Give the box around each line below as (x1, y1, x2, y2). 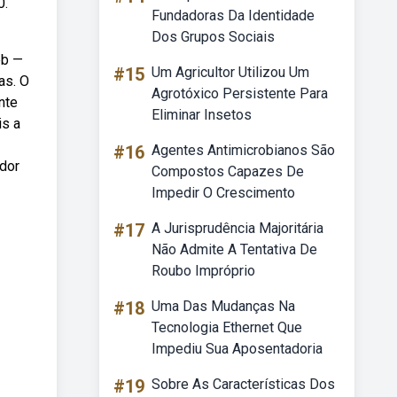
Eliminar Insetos (152, 106, 252, 123)
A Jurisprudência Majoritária (152, 220, 323, 237)
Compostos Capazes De (152, 163, 304, 180)
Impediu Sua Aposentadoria (152, 340, 323, 357)
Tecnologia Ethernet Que (152, 319, 302, 336)
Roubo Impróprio (152, 262, 255, 279)
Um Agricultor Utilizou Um (152, 64, 309, 81)
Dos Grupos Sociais (152, 28, 275, 45)
